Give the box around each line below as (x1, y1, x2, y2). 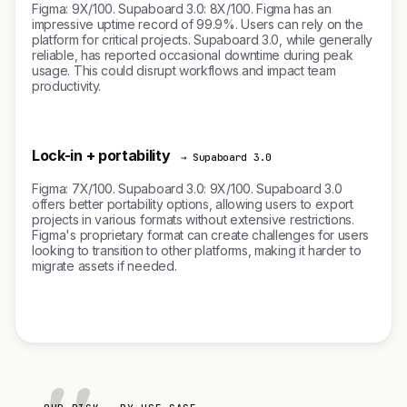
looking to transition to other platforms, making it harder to (32, 243, 362, 258)
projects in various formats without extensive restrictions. (32, 212, 354, 227)
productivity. (32, 78, 101, 94)
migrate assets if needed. (32, 258, 177, 273)
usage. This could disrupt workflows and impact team (32, 63, 336, 78)
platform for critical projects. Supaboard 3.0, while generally (32, 32, 372, 47)
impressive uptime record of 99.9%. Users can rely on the (32, 16, 363, 32)
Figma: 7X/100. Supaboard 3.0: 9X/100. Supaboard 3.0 (32, 181, 342, 196)
